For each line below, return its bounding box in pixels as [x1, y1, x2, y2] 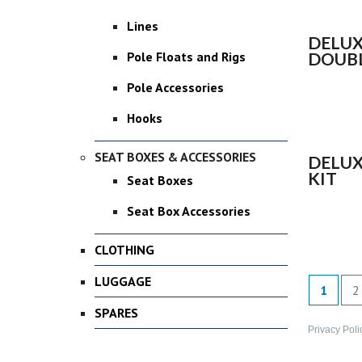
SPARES [95, 305, 138, 321]
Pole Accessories [127, 79, 224, 95]
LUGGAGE [95, 273, 151, 289]
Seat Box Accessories [127, 203, 250, 219]
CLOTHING [95, 242, 154, 258]
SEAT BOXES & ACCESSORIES [95, 149, 256, 165]
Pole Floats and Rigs [127, 48, 246, 65]
